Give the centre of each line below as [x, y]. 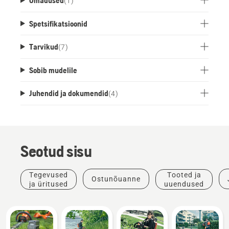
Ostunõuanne [116, 179]
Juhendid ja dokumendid [68, 93]
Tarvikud [43, 46]
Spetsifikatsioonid [58, 23]
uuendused [184, 184]
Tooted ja [184, 175]
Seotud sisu [56, 151]
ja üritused [49, 184]
